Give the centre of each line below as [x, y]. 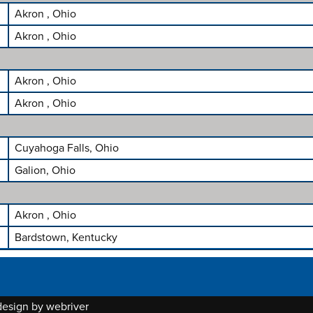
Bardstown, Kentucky [66, 238]
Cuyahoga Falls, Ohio [66, 148]
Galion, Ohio [45, 170]
